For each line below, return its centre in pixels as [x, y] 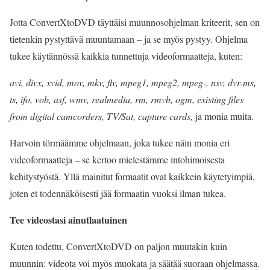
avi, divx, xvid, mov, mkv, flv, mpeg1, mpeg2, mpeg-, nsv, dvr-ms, [133, 82]
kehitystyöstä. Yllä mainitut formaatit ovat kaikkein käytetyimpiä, [132, 176]
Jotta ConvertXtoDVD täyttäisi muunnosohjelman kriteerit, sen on [135, 22]
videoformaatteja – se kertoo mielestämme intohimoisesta [117, 159]
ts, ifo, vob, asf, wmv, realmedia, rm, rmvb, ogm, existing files [127, 99]
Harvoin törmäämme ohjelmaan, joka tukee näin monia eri [120, 143]
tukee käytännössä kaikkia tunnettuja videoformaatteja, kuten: [126, 56]
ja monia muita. [223, 116]
